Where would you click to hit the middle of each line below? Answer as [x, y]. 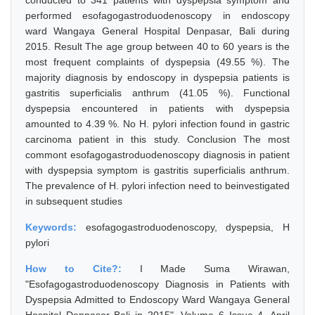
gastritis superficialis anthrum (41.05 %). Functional [157, 93]
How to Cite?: [83, 269]
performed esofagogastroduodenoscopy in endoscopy [157, 15]
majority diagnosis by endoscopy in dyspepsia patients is [157, 77]
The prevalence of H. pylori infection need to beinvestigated [157, 186]
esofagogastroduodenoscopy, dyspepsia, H [188, 227]
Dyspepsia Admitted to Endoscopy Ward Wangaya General [157, 300]
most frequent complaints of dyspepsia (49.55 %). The [157, 62]
